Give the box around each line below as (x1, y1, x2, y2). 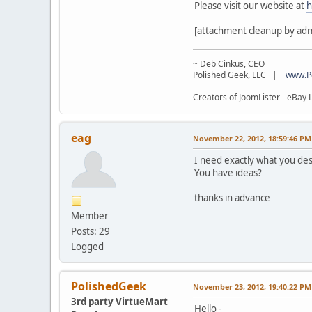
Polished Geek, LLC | (193, 68, 286, 81)
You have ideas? (194, 166, 262, 179)
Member (71, 209, 109, 222)
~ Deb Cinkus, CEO (193, 57, 265, 70)
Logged (71, 240, 104, 253)
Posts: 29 (71, 224, 110, 237)
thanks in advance (194, 191, 270, 204)
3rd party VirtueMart (71, 295, 168, 308)
